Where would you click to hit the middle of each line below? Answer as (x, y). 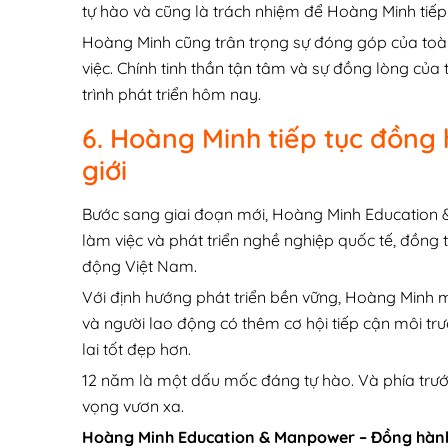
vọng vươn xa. (133, 406)
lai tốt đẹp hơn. (136, 349)
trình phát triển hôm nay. (171, 94)
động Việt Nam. (139, 266)
